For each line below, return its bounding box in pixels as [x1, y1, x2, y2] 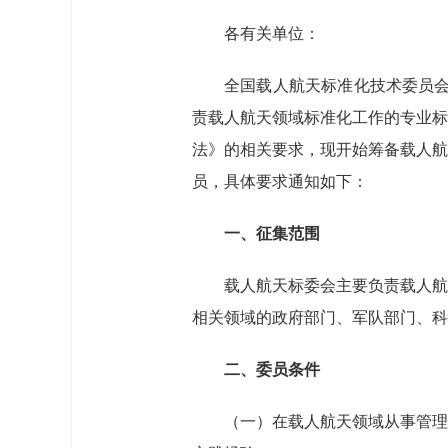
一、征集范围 [224, 225, 320, 242]
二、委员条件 [224, 361, 320, 378]
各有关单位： [224, 25, 320, 42]
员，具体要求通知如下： [192, 173, 368, 190]
